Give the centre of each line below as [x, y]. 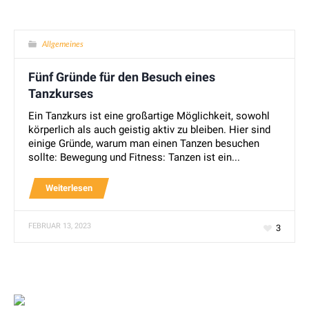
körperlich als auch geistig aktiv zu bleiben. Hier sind [150, 130]
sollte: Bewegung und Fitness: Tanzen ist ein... [134, 158]
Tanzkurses [61, 94]
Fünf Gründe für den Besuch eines [122, 77]
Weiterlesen [69, 188]
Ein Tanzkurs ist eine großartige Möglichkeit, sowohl [149, 116]
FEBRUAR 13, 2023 [60, 226]
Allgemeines [63, 44]
